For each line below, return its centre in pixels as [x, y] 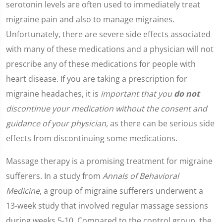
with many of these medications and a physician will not [110, 49]
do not [187, 94]
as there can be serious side [161, 123]
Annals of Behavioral [141, 176]
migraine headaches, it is [53, 94]
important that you [137, 94]
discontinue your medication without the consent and [107, 109]
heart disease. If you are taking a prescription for [97, 79]
